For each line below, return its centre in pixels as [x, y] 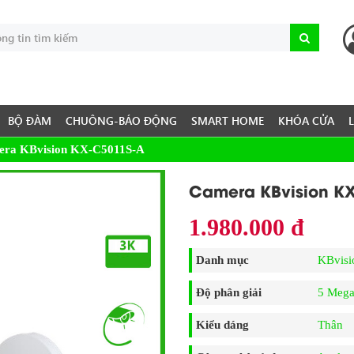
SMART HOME [228, 121]
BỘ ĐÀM [30, 121]
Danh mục [222, 260]
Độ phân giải [229, 293]
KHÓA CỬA [306, 121]
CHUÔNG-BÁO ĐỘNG [121, 121]
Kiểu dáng [222, 325]
